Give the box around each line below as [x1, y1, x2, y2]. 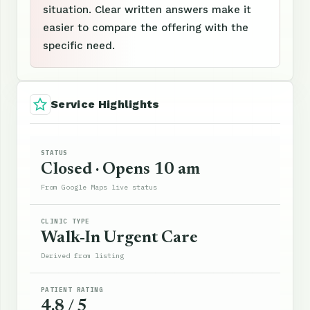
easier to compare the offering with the [43, 21, 248, 34]
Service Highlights [51, 97, 160, 111]
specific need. [43, 39, 115, 52]
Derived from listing [41, 250, 124, 260]
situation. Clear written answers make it [43, 3, 251, 16]
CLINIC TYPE [41, 217, 90, 225]
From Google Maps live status [41, 182, 157, 192]
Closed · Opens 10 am [41, 161, 200, 178]
